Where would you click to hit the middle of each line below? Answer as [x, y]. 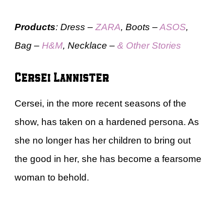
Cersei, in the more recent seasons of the [100, 103]
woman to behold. [52, 177]
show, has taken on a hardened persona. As [107, 122]
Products [35, 27]
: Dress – [75, 27]
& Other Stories [149, 46]
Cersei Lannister [62, 76]
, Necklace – [90, 46]
